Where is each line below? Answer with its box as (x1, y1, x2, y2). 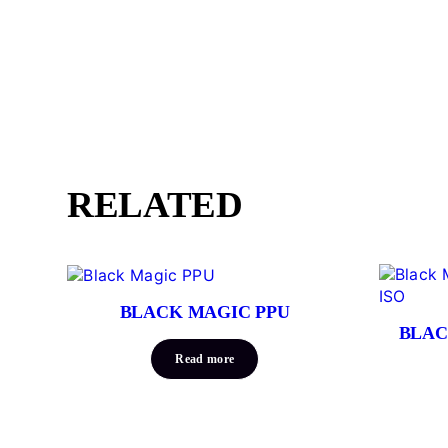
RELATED (67, 184, 243, 225)
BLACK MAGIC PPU (119, 301, 290, 322)
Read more (175, 351, 235, 366)
